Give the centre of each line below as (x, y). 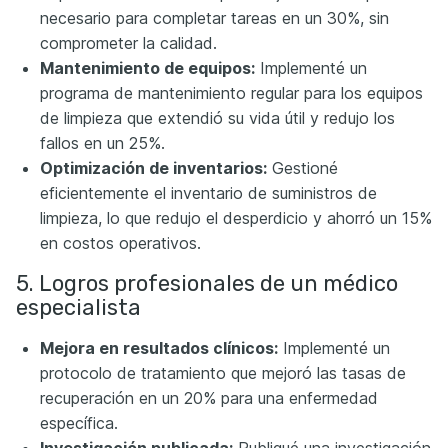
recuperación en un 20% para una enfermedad (209, 398)
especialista (78, 307)
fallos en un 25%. (102, 143)
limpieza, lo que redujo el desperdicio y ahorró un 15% (236, 218)
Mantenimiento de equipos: (147, 68)
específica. (79, 423)
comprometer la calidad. (128, 43)
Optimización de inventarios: (153, 168)
